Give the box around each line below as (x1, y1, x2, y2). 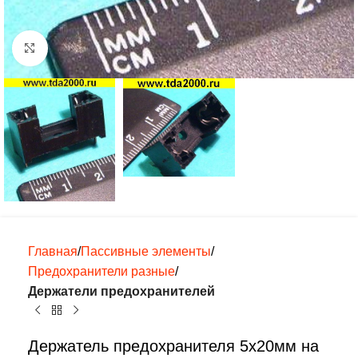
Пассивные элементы (81, 244, 211, 258)
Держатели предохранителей (28, 284, 215, 298)
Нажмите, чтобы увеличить (47, 41, 204, 54)
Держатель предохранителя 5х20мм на (28, 336, 319, 355)
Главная (28, 244, 78, 258)
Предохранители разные (28, 264, 175, 278)
